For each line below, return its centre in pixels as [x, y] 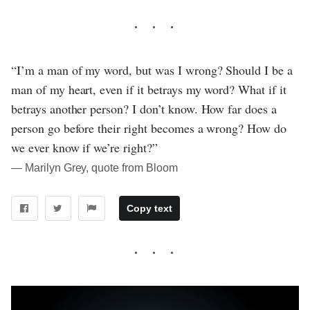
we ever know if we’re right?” [84, 147]
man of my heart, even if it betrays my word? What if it [149, 89]
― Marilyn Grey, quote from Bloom [94, 167]
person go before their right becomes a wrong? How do [149, 128]
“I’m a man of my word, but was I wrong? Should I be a [152, 70]
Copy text [149, 209]
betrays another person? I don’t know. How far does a [144, 108]
